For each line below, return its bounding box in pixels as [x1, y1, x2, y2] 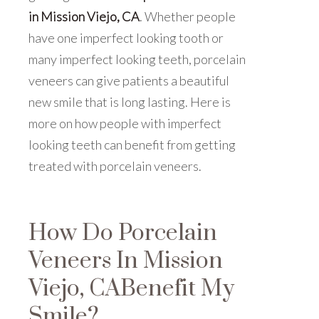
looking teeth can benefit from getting [28, 136, 236, 152]
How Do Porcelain [28, 218, 217, 248]
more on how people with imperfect [28, 115, 221, 131]
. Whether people [140, 8, 236, 24]
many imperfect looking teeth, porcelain [28, 51, 246, 67]
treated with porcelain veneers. [28, 157, 202, 174]
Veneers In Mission [28, 246, 223, 276]
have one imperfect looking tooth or [28, 29, 224, 46]
